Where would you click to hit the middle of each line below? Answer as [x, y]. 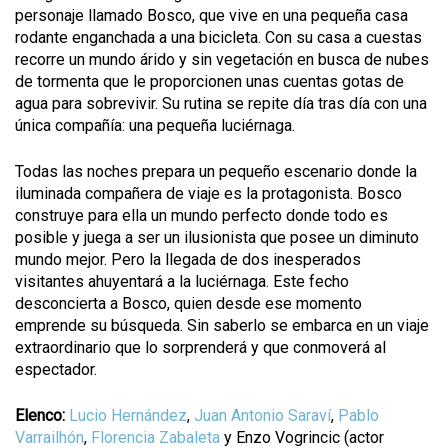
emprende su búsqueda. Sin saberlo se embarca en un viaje [222, 325]
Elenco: [42, 415]
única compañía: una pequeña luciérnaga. [155, 125]
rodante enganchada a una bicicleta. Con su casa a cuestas [218, 37]
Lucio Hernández [128, 415]
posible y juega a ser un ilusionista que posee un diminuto [217, 237]
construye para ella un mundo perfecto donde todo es [201, 215]
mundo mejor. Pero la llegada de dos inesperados [188, 259]
